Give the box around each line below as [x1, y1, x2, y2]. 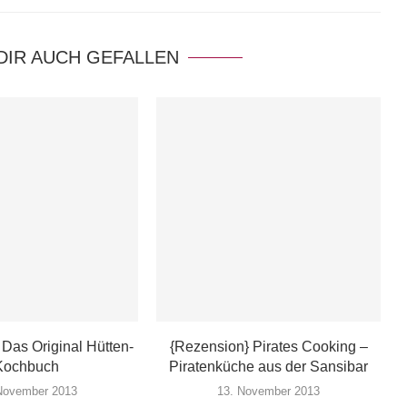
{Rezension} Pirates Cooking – [169, 338, 368, 354]
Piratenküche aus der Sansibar [169, 358, 369, 374]
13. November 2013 [217, 383, 321, 398]
